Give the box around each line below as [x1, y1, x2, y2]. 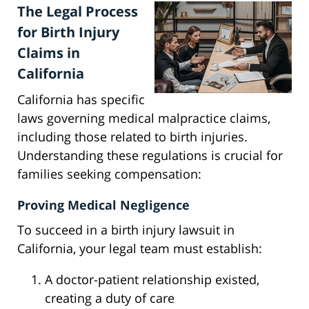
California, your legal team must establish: [17, 240, 262, 257]
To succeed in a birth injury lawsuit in [17, 221, 235, 239]
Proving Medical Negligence [17, 197, 190, 214]
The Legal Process [17, 2, 138, 21]
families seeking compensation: [17, 166, 201, 183]
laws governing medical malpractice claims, [17, 110, 270, 127]
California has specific [17, 91, 145, 108]
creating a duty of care [45, 290, 175, 307]
